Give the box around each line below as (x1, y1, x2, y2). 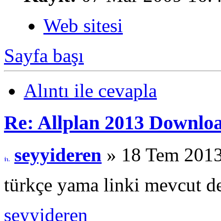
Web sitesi (43, 15, 123, 37)
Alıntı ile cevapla (24, 80, 157, 102)
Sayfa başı (4, 45, 84, 67)
